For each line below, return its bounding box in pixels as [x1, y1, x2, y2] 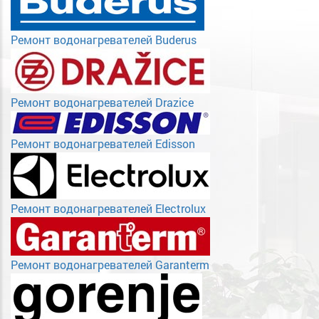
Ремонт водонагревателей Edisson [11, 136, 195, 152]
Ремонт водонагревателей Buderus [11, 32, 197, 48]
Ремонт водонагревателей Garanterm [11, 257, 209, 273]
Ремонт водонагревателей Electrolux [11, 201, 206, 216]
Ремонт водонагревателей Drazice [11, 95, 194, 110]
